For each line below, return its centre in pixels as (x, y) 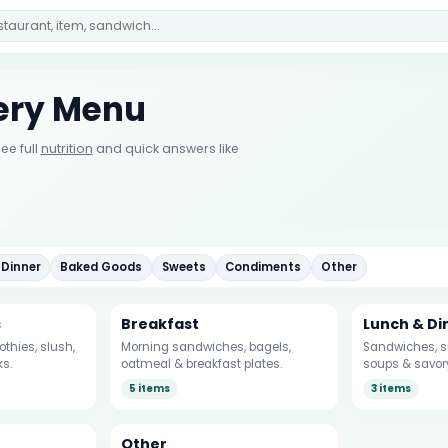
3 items (391, 389)
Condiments (263, 266)
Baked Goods (101, 266)
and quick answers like (165, 149)
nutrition (66, 149)
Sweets (183, 266)
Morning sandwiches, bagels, (205, 346)
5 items (149, 389)
